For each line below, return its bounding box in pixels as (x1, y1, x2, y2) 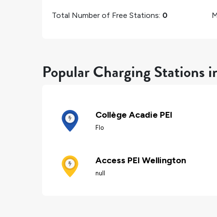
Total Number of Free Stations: (52, 10, 162, 20)
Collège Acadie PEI (95, 109, 172, 120)
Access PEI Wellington (95, 155, 186, 166)
